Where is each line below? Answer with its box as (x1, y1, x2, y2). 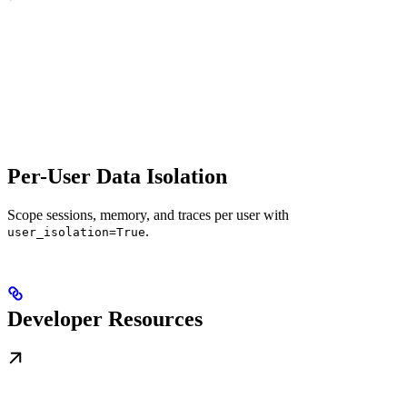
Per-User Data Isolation (7, 164, 227, 189)
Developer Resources (7, 307, 203, 332)
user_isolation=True (7, 225, 145, 240)
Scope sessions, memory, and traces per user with (7, 207, 289, 223)
